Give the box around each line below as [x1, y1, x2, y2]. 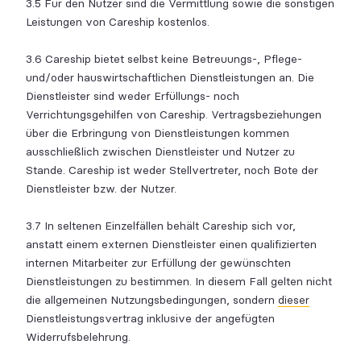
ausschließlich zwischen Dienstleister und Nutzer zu [26, 144, 295, 159]
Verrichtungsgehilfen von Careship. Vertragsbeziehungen [26, 107, 322, 122]
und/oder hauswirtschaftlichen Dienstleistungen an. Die [26, 70, 314, 85]
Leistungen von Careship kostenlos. [26, 15, 210, 29]
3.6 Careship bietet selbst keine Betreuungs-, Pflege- [26, 52, 302, 66]
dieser [278, 293, 309, 307]
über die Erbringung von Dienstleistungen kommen [26, 126, 289, 140]
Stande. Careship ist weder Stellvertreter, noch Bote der [26, 163, 318, 177]
